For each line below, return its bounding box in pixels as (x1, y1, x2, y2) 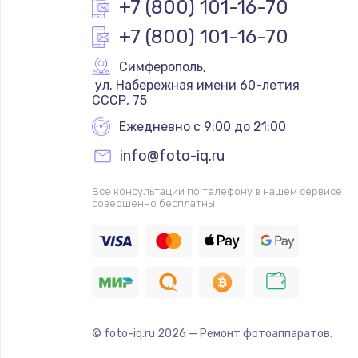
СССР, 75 (91, 92, 147, 108)
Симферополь (118, 58, 203, 74)
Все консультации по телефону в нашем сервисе (91, 185, 342, 197)
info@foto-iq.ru (119, 146, 225, 165)
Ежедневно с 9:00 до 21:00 (118, 118, 286, 134)
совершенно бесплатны (91, 197, 215, 209)
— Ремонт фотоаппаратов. (185, 326, 332, 340)
